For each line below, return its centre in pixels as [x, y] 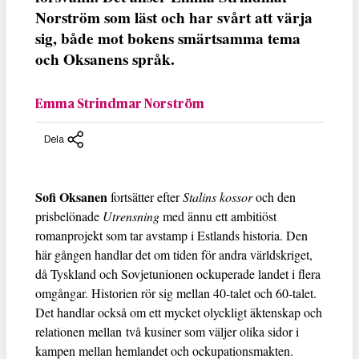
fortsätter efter [145, 196]
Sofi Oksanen [71, 196]
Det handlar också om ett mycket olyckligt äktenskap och [179, 312]
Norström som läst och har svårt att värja [174, 17]
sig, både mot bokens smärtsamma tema [168, 38]
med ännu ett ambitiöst [218, 216]
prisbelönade [69, 216]
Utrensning [131, 216]
